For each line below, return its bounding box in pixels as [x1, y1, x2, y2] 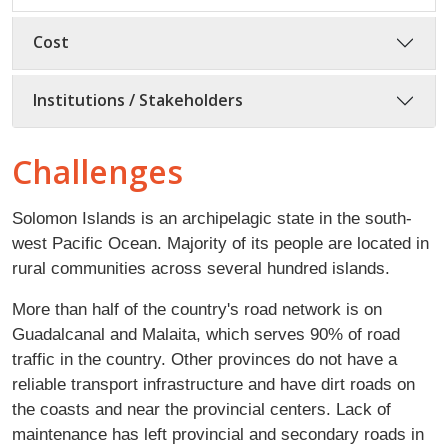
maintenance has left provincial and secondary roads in [12, 423, 424, 444]
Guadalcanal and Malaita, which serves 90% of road [12, 323, 400, 344]
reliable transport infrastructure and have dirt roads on [12, 373, 415, 394]
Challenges [12, 149, 183, 193]
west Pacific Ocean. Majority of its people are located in [12, 232, 429, 253]
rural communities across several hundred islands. [12, 257, 395, 278]
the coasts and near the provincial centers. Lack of [12, 398, 391, 419]
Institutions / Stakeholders [33, 89, 243, 112]
